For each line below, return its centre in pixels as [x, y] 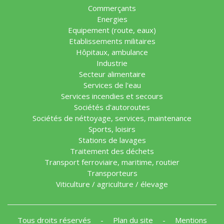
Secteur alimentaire [112, 74]
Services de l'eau [112, 85]
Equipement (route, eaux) [112, 30]
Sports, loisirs [112, 129]
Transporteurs [112, 173]
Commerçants [112, 8]
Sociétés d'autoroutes [112, 107]
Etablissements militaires [112, 41]
